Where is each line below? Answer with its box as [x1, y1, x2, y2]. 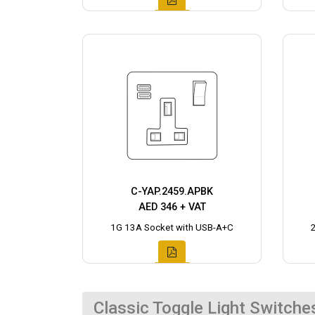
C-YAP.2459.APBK [131, 186, 213, 198]
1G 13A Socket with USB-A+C [110, 222, 233, 233]
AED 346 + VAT [138, 201, 206, 214]
